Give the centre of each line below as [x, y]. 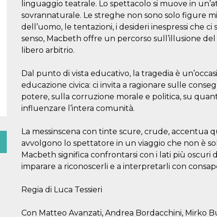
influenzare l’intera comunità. [78, 108]
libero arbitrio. [48, 50]
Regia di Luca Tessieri [62, 190]
